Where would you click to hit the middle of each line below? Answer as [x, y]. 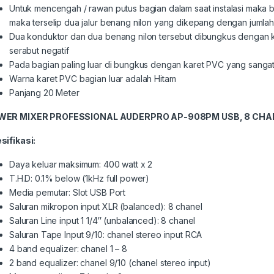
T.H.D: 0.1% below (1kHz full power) [80, 178]
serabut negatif [39, 50]
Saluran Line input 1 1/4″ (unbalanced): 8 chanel [102, 220]
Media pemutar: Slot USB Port [68, 192]
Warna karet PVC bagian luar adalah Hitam [93, 78]
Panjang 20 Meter [44, 92]
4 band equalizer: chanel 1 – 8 [68, 248]
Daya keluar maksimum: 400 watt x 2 [81, 164]
